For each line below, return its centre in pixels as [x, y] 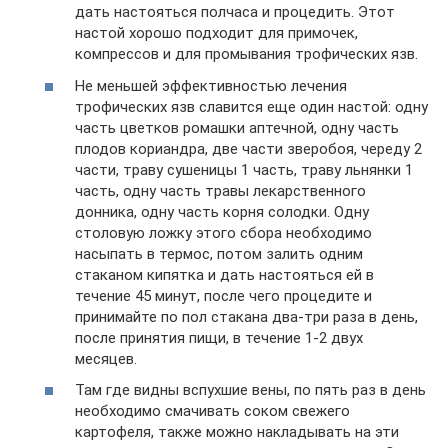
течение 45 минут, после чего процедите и [223, 295]
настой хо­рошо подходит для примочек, [216, 33]
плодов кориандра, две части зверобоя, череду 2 [248, 148]
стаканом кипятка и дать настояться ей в [224, 274]
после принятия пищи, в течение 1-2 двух [219, 337]
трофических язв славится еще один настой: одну [251, 106]
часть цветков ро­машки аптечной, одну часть [237, 127]
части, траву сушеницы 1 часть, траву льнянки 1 [244, 169]
